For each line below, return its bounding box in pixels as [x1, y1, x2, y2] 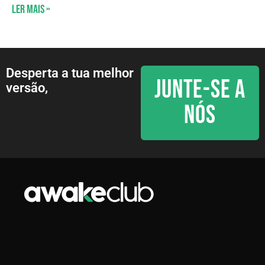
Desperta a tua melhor [6, 65, 134, 80]
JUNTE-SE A [154, 74, 246, 105]
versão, [6, 80, 48, 95]
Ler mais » [12, 2, 50, 17]
